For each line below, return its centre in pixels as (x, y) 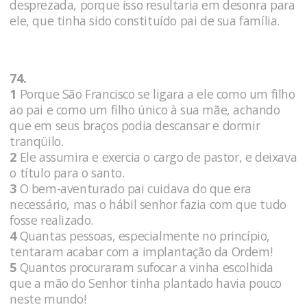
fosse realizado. (53, 220)
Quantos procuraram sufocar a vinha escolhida (145, 268)
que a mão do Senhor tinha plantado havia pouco (146, 283)
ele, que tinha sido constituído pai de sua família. (145, 20)
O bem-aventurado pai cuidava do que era (134, 189)
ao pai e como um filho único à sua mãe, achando (145, 110)
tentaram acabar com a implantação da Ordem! (143, 252)
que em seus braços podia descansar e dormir (135, 126)
